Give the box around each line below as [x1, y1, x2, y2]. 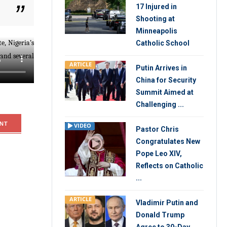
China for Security [136, 76, 196, 84]
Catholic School [136, 39, 190, 47]
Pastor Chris [136, 125, 179, 133]
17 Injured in [136, 3, 177, 11]
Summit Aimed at [136, 88, 194, 96]
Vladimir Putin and [136, 199, 198, 207]
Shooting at [136, 15, 175, 23]
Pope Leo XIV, [136, 149, 182, 158]
